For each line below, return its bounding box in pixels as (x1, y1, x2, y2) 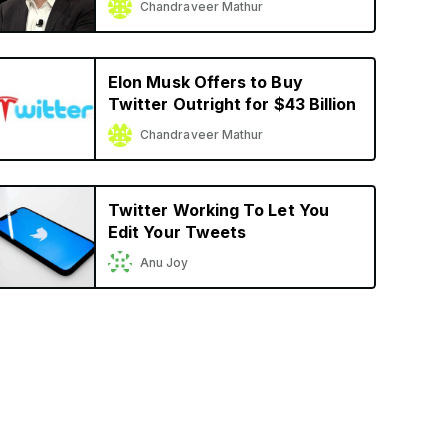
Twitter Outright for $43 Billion (108, 94, 357, 114)
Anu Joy (140, 255, 189, 270)
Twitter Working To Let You (108, 200, 329, 220)
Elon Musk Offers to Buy (108, 72, 303, 92)
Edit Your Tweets (108, 222, 247, 242)
